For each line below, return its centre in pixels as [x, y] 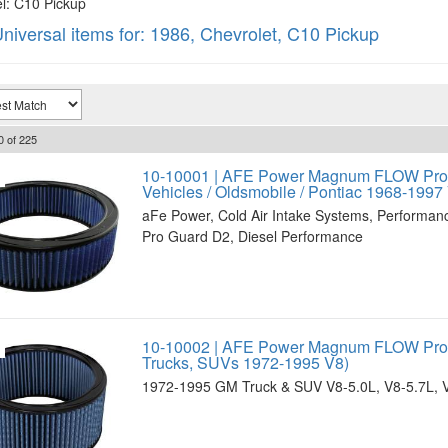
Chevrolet [238, 33]
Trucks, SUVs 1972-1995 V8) [245, 362]
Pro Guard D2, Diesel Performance [252, 236]
